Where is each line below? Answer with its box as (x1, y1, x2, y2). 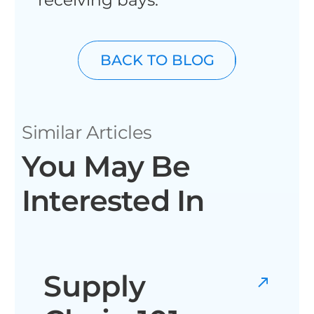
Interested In (22, 183, 205, 219)
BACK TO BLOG (100, 51, 214, 69)
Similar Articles (22, 121, 152, 144)
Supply (43, 268, 146, 303)
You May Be (22, 149, 190, 184)
